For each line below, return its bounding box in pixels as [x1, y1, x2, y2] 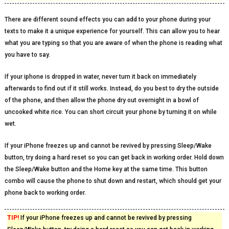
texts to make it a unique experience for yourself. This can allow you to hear [4, 28, 220, 35]
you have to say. [4, 51, 50, 58]
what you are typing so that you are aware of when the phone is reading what [4, 39, 222, 47]
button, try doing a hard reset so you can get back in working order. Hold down [4, 154, 224, 161]
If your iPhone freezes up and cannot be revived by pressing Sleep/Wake [4, 142, 212, 149]
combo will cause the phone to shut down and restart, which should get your [4, 177, 221, 185]
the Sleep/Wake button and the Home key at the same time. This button [4, 166, 208, 173]
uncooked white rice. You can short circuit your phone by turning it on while [4, 108, 217, 116]
